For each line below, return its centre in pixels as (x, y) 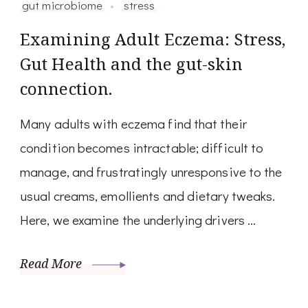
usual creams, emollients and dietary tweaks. (148, 196)
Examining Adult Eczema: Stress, (153, 39)
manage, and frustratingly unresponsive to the (151, 172)
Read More (53, 264)
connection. (66, 89)
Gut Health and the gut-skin (131, 64)
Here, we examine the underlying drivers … (138, 220)
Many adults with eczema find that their (133, 124)
